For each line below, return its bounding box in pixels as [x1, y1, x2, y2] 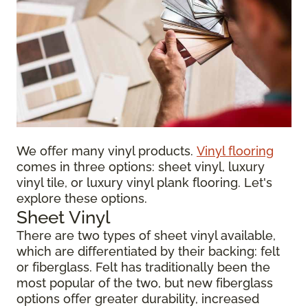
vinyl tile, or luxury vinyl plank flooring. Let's [16, 175, 272, 190]
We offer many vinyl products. [16, 144, 197, 158]
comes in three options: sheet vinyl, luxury [16, 159, 265, 174]
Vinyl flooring [197, 144, 274, 158]
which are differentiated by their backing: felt [16, 244, 280, 258]
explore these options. [16, 191, 147, 206]
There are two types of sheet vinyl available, [16, 228, 276, 243]
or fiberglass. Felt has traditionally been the [16, 260, 270, 274]
